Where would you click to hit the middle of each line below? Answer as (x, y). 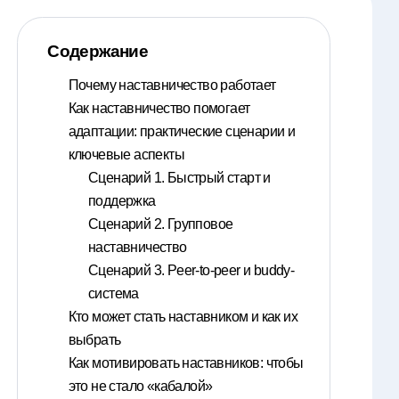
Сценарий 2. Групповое (161, 224)
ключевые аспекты (126, 155)
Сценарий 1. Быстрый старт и (179, 178)
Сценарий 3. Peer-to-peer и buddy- (191, 271)
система (114, 294)
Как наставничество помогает (159, 109)
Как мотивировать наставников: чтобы (186, 363)
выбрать (94, 340)
